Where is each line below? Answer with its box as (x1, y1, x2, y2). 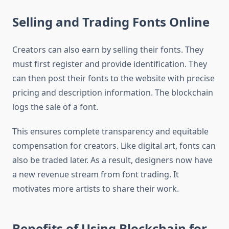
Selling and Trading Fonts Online (12, 13, 210, 31)
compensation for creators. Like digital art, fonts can (12, 140, 216, 152)
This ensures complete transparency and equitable (12, 126, 209, 138)
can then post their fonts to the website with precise (12, 73, 215, 84)
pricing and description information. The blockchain (12, 87, 213, 99)
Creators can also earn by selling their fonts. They (12, 44, 203, 56)
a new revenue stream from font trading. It (12, 169, 179, 180)
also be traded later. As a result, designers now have (12, 154, 213, 166)
